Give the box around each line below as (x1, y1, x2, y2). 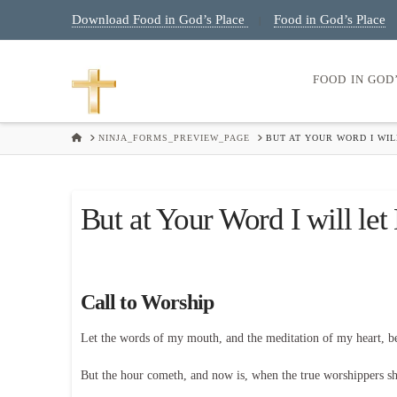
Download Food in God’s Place (71, 12, 248, 27)
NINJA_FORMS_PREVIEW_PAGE (97, 133, 250, 144)
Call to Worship (80, 291, 214, 315)
